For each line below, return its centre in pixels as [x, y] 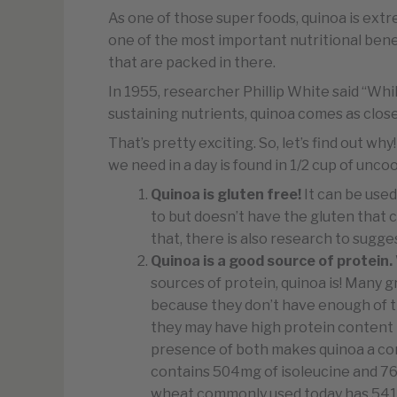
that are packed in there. [192, 62]
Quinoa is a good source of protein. [273, 261]
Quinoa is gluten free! [227, 194]
